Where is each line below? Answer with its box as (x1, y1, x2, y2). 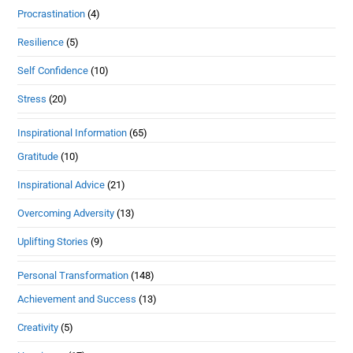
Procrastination (17, 8, 86, 20)
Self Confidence (17, 65, 89, 77)
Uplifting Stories (17, 236, 89, 248)
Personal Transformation (17, 269, 129, 282)
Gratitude (17, 150, 59, 163)
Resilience (17, 36, 65, 49)
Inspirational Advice (17, 179, 106, 191)
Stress (17, 93, 47, 106)
